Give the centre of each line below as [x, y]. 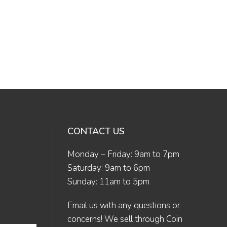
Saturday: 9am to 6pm [109, 168]
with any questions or [139, 205]
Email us [83, 205]
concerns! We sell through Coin [125, 219]
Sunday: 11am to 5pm [108, 182]
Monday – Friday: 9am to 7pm [123, 154]
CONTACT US [96, 131]
